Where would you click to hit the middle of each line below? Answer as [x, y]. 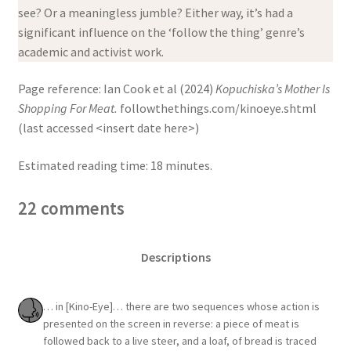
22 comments [71, 208]
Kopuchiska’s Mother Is [272, 89]
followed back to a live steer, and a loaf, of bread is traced [179, 340]
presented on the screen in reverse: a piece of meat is [171, 323]
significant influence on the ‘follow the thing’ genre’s [161, 32]
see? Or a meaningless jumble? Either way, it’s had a [155, 12]
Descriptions [175, 257]
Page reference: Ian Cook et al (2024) [116, 89]
